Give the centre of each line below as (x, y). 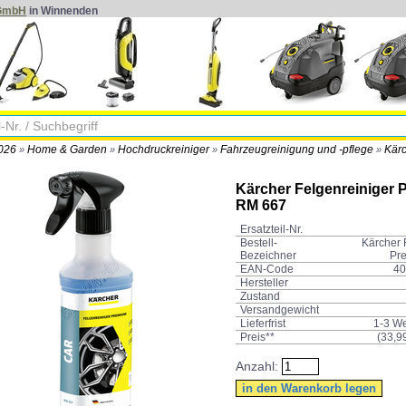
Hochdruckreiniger (164, 150)
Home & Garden (67, 150)
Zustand (260, 297)
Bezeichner (268, 256)
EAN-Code (267, 270)
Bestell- (259, 243)
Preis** (257, 338)
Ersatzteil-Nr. (271, 230)
